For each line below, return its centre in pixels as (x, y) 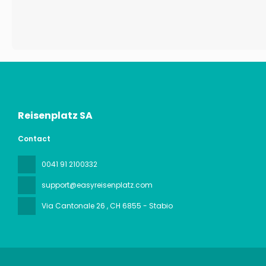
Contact (34, 139)
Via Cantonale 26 (74, 206)
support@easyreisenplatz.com (97, 185)
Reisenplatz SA (55, 115)
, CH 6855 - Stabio (140, 206)
